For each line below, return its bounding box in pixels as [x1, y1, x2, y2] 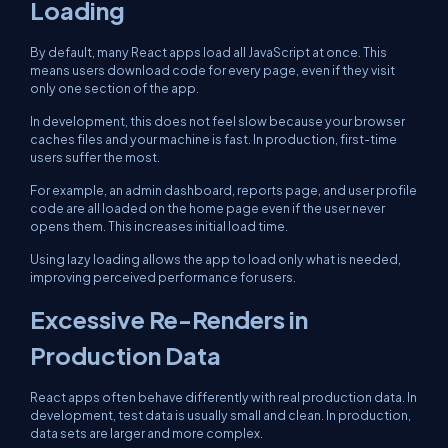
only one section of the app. [30, 80, 199, 96]
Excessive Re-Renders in [30, 304, 308, 334]
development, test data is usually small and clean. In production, [30, 407, 411, 423]
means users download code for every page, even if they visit [30, 62, 395, 78]
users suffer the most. [30, 149, 160, 165]
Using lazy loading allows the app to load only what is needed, [30, 251, 401, 267]
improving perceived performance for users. [30, 269, 296, 285]
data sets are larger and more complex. [30, 425, 263, 441]
